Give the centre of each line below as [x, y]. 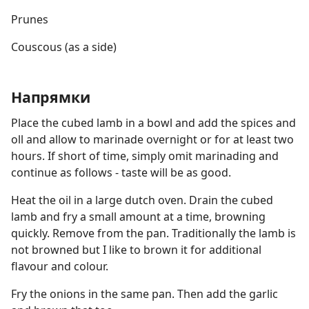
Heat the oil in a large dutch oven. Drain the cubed [142, 200]
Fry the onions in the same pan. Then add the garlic [144, 294]
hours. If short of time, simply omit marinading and [145, 156]
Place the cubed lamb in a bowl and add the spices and [153, 123]
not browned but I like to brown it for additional [136, 250]
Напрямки [51, 97]
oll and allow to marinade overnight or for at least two [152, 139]
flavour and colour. [60, 266]
